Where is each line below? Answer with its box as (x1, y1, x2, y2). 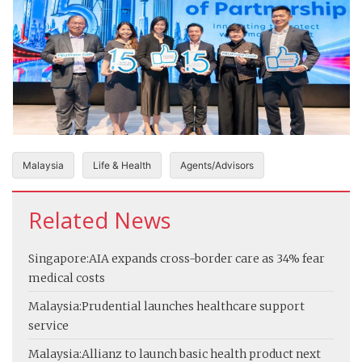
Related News (28, 205, 171, 236)
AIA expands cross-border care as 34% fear (89, 251, 325, 267)
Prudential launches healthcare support (82, 299, 305, 314)
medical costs (28, 271, 105, 286)
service (28, 318, 69, 334)
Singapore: (28, 251, 89, 267)
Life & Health (93, 159, 151, 172)
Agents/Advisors (180, 159, 254, 172)
